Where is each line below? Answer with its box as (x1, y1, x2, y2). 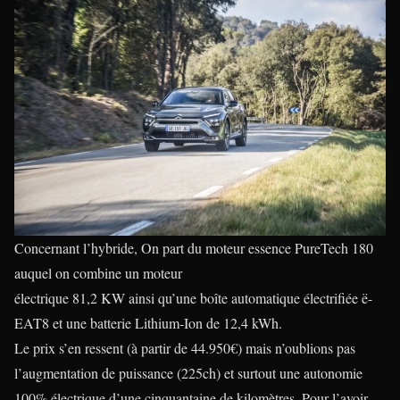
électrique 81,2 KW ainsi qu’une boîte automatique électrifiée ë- (14, 287, 372, 307)
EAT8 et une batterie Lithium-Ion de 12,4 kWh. (14, 312, 282, 332)
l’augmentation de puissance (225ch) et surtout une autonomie (14, 362, 362, 382)
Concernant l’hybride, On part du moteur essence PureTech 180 (14, 237, 373, 257)
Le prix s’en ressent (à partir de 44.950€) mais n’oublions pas (14, 337, 355, 357)
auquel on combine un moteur (14, 262, 182, 282)
